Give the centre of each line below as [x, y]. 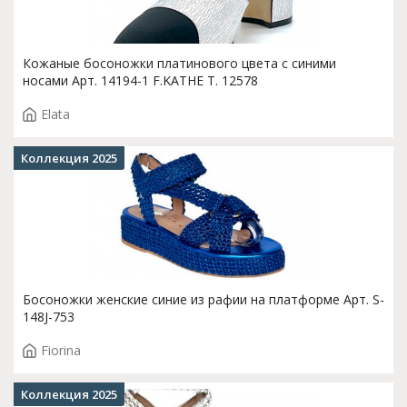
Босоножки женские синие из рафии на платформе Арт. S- [203, 299]
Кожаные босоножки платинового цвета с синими [179, 63]
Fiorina [61, 350]
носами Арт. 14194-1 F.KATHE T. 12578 [140, 80]
